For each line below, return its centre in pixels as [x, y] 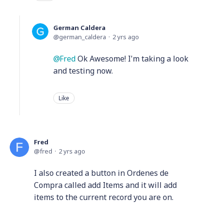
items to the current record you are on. [104, 197]
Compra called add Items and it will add [105, 185]
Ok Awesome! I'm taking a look [132, 58]
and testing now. [83, 70]
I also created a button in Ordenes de [101, 173]
